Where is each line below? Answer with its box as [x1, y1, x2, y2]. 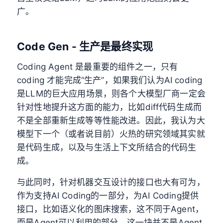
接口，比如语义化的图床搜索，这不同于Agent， [17, 204, 204, 215]
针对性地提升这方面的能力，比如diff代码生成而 [17, 102, 202, 112]
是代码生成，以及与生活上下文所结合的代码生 [17, 142, 197, 153]
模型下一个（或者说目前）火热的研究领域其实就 [17, 129, 205, 139]
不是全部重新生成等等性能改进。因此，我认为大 [17, 115, 205, 126]
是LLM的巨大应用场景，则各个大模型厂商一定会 [17, 89, 206, 99]
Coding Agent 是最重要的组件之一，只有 [17, 62, 178, 72]
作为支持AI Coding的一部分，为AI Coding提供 [17, 191, 199, 201]
